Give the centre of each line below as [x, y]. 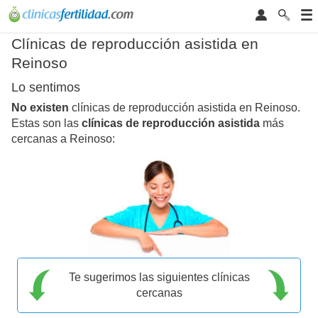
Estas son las [46, 124]
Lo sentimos [46, 88]
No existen [40, 108]
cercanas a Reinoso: [63, 139]
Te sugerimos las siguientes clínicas [159, 277]
